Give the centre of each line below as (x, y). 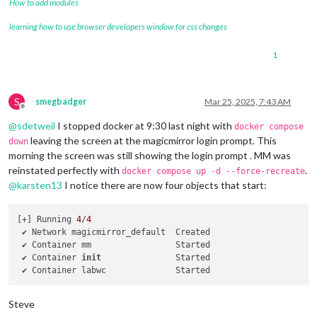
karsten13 (40, 185)
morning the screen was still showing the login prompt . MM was (150, 156)
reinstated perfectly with (65, 171)
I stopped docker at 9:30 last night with (145, 126)
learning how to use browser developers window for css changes (118, 27)
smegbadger (61, 102)
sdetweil (36, 126)
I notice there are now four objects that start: (165, 185)
